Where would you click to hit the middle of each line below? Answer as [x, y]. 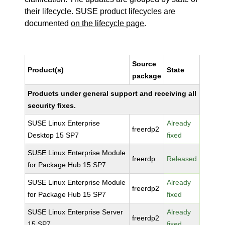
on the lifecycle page [108, 23]
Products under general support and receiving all [112, 93]
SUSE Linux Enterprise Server [76, 212]
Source [144, 64]
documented [48, 23]
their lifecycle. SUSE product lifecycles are [100, 11]
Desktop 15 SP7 [53, 135]
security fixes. [52, 105]
